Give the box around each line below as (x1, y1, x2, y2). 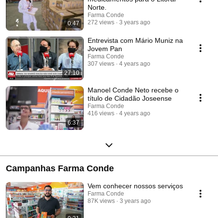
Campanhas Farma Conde (6, 163, 114, 174)
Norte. (88, 3, 107, 12)
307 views (88, 60, 114, 68)
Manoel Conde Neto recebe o (88, 86, 179, 94)
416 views (88, 110, 114, 117)
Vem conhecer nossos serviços (88, 182, 183, 190)
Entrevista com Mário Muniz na (88, 36, 183, 45)
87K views (88, 198, 115, 205)
